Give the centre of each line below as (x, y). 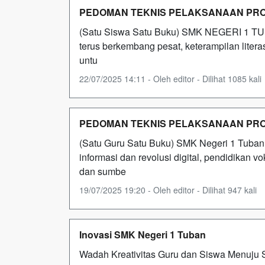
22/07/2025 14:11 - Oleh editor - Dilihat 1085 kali (170, 79)
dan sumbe (103, 171)
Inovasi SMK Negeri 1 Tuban (143, 235)
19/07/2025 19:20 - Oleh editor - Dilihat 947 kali (168, 190)
